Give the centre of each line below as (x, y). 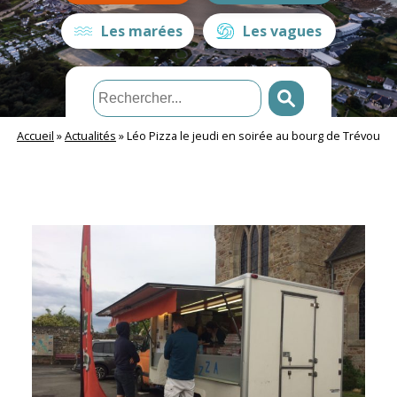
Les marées (142, 31)
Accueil (35, 135)
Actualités (90, 135)
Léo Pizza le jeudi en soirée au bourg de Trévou (253, 135)
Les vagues (282, 31)
